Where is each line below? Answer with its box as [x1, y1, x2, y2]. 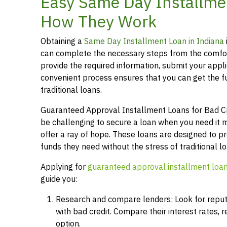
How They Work [41, 9, 157, 34]
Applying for [41, 161, 88, 173]
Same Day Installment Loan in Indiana [84, 35, 224, 48]
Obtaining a [41, 35, 84, 48]
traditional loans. [41, 84, 102, 96]
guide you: [41, 173, 78, 185]
